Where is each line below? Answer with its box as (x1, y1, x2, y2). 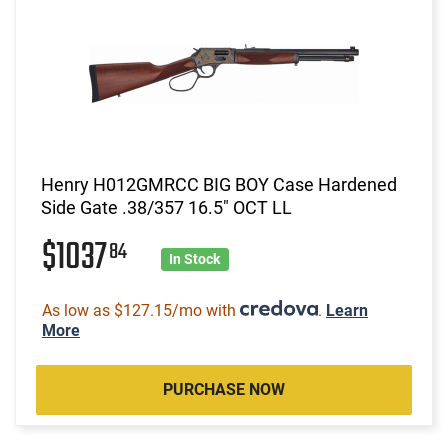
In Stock (169, 250, 221, 267)
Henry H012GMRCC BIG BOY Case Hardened (41, 173, 397, 195)
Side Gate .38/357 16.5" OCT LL (41, 196, 292, 218)
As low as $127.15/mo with (42, 300, 240, 320)
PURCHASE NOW (163, 379, 285, 399)
